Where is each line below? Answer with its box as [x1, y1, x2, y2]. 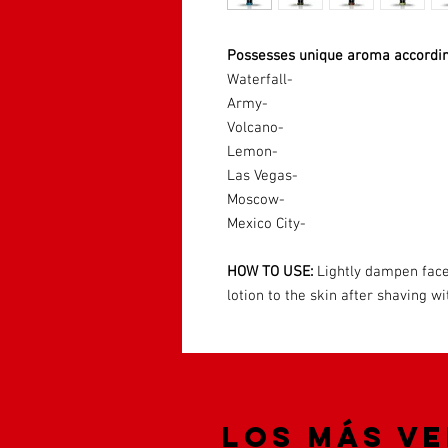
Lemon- [227, 142, 278, 161]
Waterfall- [227, 70, 293, 89]
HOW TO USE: [227, 262, 313, 281]
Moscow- [227, 190, 285, 209]
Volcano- [227, 118, 284, 137]
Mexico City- [227, 214, 306, 233]
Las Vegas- [227, 166, 298, 185]
